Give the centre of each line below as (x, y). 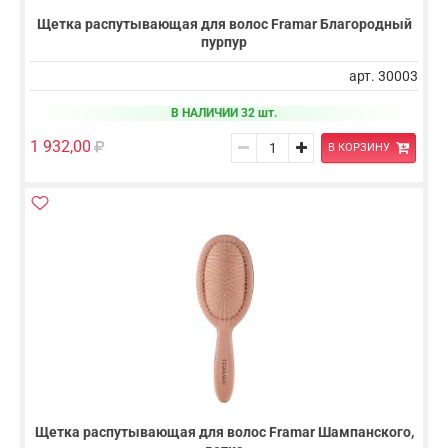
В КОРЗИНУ (358, 148)
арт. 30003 (383, 75)
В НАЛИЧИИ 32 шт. (224, 112)
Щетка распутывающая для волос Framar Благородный (224, 23)
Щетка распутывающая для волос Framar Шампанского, (224, 431)
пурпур (224, 41)
